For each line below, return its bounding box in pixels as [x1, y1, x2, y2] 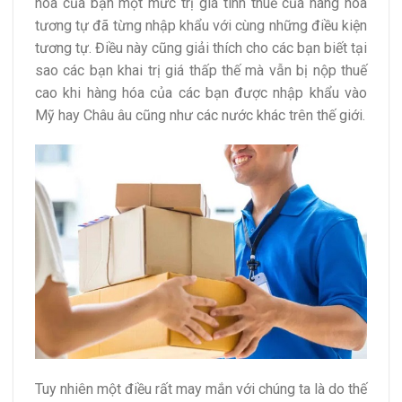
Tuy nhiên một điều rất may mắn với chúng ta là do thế [35, 380, 367, 398]
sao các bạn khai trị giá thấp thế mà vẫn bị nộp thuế [35, 61, 367, 79]
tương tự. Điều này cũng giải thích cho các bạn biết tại [35, 39, 367, 57]
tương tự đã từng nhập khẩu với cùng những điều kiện [35, 16, 367, 34]
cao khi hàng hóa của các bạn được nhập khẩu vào [35, 83, 367, 101]
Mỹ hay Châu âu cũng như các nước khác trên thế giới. [35, 106, 365, 124]
